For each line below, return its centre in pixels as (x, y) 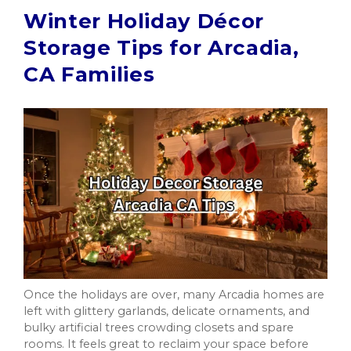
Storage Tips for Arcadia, (161, 47)
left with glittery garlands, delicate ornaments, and (166, 311)
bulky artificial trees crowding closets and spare (159, 327)
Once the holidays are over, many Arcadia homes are (174, 294)
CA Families (89, 74)
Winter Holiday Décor (144, 21)
